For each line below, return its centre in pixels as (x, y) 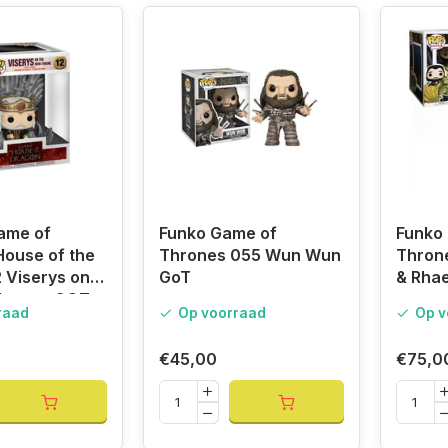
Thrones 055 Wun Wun (249, 255)
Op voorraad (221, 313)
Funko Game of (217, 233)
